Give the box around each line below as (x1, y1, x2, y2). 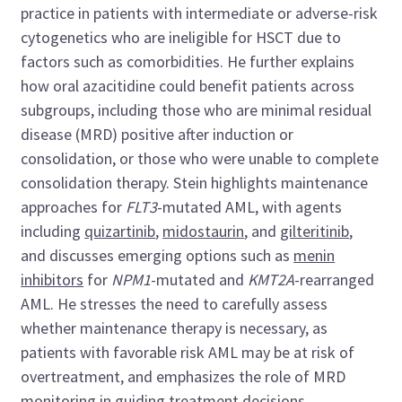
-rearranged (294, 268, 375, 290)
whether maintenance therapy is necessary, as (21, 317, 328, 338)
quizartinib (84, 220, 156, 241)
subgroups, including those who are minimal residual (21, 99, 372, 120)
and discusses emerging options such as (21, 244, 294, 266)
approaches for (21, 196, 127, 217)
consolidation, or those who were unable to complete (21, 147, 380, 169)
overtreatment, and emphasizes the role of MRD (21, 365, 346, 387)
